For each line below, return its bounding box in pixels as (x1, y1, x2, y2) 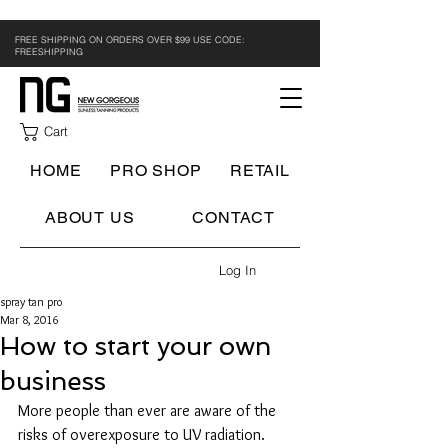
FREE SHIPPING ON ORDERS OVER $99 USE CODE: (15, 34, 245, 45)
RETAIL (229, 161, 290, 180)
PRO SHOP (110, 161, 202, 180)
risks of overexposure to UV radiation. (18, 425, 269, 444)
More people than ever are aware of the (18, 401, 280, 420)
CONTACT (192, 208, 276, 227)
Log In (218, 262, 256, 278)
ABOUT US (45, 208, 135, 227)
